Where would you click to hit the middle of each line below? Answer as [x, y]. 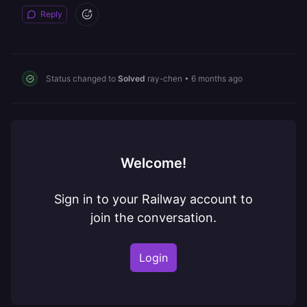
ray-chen [165, 78]
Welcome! [153, 163]
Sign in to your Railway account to [153, 199]
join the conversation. [153, 218]
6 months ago [217, 78]
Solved [132, 78]
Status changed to [82, 78]
